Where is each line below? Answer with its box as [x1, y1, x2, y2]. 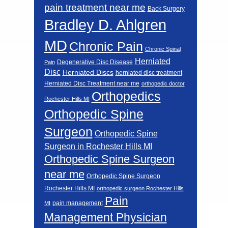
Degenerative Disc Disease [56, 59, 133, 66]
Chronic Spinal [145, 46, 181, 52]
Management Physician [44, 211, 167, 224]
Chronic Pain [69, 39, 143, 54]
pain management [52, 199, 103, 207]
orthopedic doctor [141, 80, 185, 87]
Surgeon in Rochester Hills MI [44, 142, 152, 151]
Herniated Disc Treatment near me [44, 80, 139, 88]
